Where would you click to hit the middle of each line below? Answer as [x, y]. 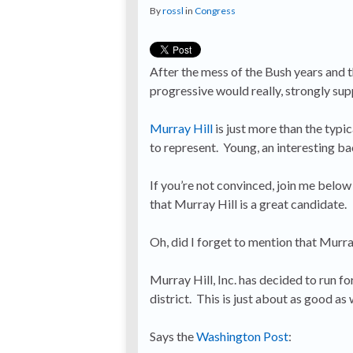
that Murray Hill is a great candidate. [248, 204]
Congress [215, 11]
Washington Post [242, 336]
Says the [173, 336]
